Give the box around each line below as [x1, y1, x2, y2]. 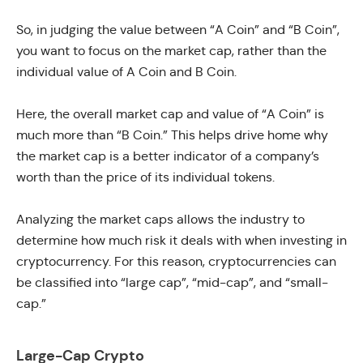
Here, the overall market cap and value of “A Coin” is [16, 105, 324, 122]
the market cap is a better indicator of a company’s [16, 147, 319, 164]
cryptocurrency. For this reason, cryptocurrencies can [16, 253, 336, 269]
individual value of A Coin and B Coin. [16, 63, 237, 79]
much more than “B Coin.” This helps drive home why [16, 126, 328, 143]
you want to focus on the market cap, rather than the [16, 42, 327, 58]
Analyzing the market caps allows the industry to [16, 211, 305, 227]
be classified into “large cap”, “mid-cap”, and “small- [16, 274, 328, 290]
